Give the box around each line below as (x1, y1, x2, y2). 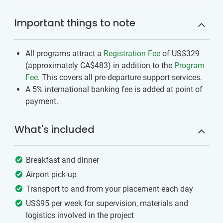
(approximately (25, 61, 80, 71)
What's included (14, 122, 95, 137)
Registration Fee (104, 49, 160, 59)
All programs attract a (25, 49, 104, 59)
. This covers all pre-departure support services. (38, 73, 202, 83)
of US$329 (160, 49, 200, 59)
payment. (25, 97, 58, 107)
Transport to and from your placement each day (26, 184, 193, 194)
